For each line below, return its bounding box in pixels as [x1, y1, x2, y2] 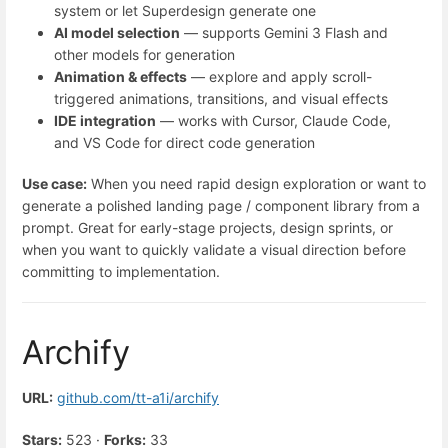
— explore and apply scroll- [187, 67, 372, 85]
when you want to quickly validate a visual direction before [22, 240, 406, 258]
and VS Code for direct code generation [54, 133, 315, 151]
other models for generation [54, 45, 235, 63]
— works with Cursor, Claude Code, [156, 111, 391, 129]
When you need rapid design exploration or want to [87, 174, 426, 192]
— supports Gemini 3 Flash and [180, 23, 388, 41]
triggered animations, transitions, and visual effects [54, 89, 388, 107]
